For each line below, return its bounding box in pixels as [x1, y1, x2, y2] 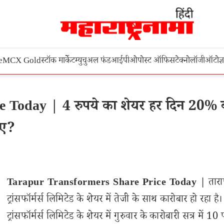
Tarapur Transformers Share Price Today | [7, 175, 206, 191]
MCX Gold [2, 55, 41, 68]
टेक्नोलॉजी [175, 55, 205, 68]
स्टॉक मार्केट [41, 55, 75, 68]
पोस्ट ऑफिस [137, 55, 175, 68]
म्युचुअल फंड [75, 55, 111, 68]
